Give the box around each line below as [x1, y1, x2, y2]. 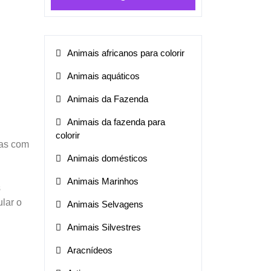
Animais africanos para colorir [67, 47, 184, 58]
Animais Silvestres [67, 221, 141, 232]
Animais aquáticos [67, 70, 140, 81]
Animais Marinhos [67, 175, 139, 186]
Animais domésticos [67, 152, 148, 163]
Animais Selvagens [67, 198, 143, 209]
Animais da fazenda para [67, 116, 165, 127]
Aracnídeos [67, 244, 113, 255]
